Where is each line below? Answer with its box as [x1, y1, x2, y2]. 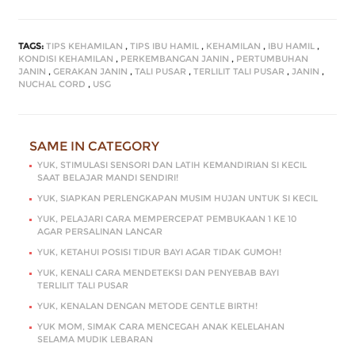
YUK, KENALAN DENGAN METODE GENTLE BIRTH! [37, 300, 258, 311]
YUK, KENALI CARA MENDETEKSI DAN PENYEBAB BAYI [37, 266, 279, 278]
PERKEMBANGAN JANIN [120, 52, 229, 64]
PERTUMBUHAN [236, 52, 308, 64]
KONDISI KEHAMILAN [18, 52, 113, 64]
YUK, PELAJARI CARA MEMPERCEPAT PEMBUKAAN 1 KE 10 [37, 212, 297, 224]
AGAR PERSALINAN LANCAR [37, 225, 162, 237]
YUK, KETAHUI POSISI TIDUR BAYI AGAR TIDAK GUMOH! [37, 246, 281, 258]
